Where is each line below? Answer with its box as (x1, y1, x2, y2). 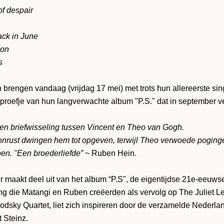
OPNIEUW (166, 32, 202, 39)
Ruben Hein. (91, 149, 136, 157)
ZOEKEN (166, 57, 197, 64)
